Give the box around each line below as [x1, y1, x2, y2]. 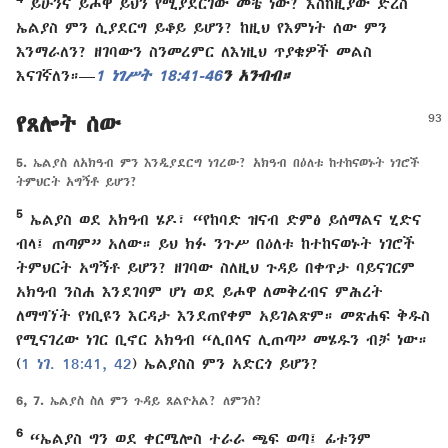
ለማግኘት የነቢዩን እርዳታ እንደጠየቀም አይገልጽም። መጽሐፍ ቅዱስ [16, 306, 430, 323]
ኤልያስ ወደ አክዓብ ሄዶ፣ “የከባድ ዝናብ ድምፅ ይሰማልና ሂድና [23, 210, 421, 227]
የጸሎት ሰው [16, 112, 121, 137]
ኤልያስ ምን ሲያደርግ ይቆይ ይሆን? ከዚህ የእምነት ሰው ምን [16, 19, 387, 36]
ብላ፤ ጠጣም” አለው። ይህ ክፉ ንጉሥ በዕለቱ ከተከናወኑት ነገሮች [16, 234, 415, 251]
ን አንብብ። [222, 67, 290, 84]
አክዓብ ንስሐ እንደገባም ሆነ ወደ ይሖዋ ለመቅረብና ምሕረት [16, 282, 383, 299]
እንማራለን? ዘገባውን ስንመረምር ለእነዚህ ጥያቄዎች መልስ [16, 43, 372, 60]
